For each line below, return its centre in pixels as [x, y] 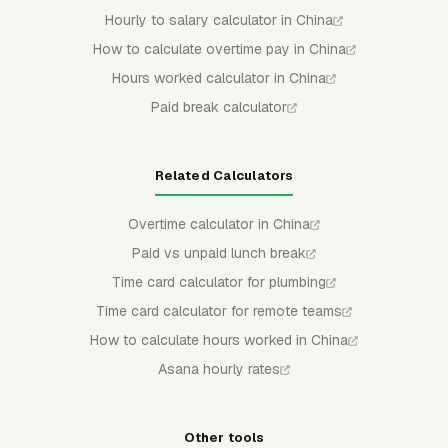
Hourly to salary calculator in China [219, 19]
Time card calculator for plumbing [219, 281]
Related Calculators [224, 175]
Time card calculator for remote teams [219, 310]
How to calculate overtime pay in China [219, 48]
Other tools [224, 437]
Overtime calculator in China [219, 223]
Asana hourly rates [219, 368]
